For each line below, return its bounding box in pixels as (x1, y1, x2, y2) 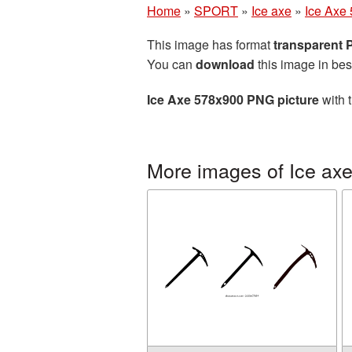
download (196, 55, 255, 73)
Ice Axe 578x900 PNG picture (147, 90, 319, 108)
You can (147, 55, 196, 73)
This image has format (147, 35, 273, 53)
